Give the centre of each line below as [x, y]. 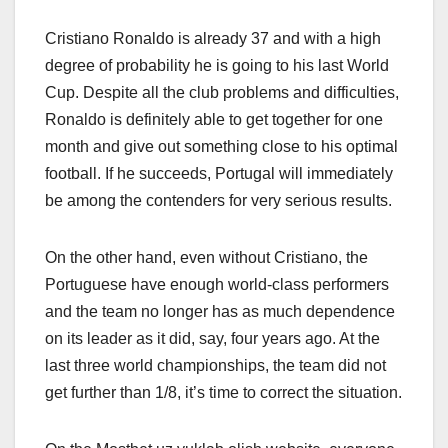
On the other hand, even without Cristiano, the [206, 257]
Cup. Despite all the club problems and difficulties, [222, 92]
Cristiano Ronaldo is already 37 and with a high [213, 38]
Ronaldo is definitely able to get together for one [214, 119]
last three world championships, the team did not [215, 365]
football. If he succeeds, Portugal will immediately [219, 173]
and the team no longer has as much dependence [220, 311]
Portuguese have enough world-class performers [217, 284]
